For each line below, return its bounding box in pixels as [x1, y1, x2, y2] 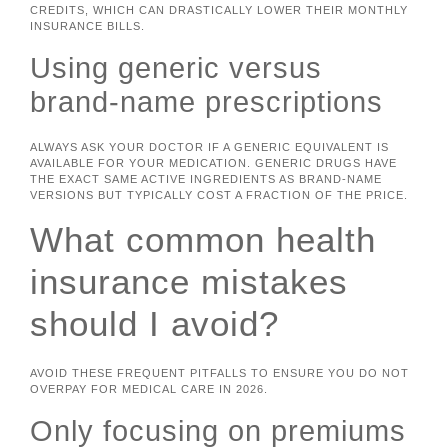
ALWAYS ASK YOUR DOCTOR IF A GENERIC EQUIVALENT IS [30, 140, 389, 153]
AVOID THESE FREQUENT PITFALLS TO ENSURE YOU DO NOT [30, 367, 409, 380]
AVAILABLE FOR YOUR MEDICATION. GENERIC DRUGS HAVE [30, 156, 397, 169]
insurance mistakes [30, 262, 348, 302]
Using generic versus [30, 51, 322, 84]
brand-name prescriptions [30, 85, 383, 118]
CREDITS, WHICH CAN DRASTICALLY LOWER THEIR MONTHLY [30, 4, 408, 17]
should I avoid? [30, 304, 279, 344]
